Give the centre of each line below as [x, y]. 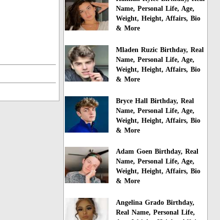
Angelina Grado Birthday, [155, 203]
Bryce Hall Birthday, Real [155, 101]
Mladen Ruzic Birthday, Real [160, 50]
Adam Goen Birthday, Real [157, 152]
